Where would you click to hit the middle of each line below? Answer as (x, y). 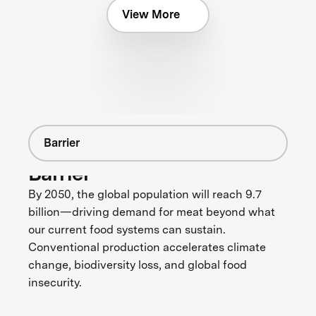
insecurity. (55, 283)
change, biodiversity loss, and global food (137, 265)
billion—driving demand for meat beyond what (151, 212)
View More (151, 14)
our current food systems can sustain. (127, 230)
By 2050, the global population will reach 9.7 (145, 195)
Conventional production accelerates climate (147, 248)
